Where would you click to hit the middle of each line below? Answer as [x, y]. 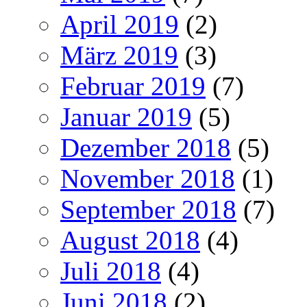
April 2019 [120, 25]
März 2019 [119, 56]
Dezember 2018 [146, 148]
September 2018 [148, 210]
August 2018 [130, 241]
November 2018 [148, 179]
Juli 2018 [111, 271]
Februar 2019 [133, 86]
